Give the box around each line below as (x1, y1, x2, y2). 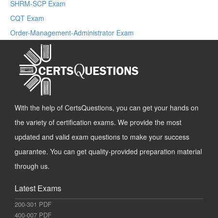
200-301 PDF (15, 200, 52, 209)
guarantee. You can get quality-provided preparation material (15, 146, 202, 157)
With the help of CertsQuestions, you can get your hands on (15, 103, 199, 113)
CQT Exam (10, 13, 44, 23)
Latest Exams (15, 182, 61, 194)
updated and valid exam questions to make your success (15, 132, 189, 142)
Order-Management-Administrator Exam (10, 28, 134, 38)
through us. (15, 161, 50, 171)
